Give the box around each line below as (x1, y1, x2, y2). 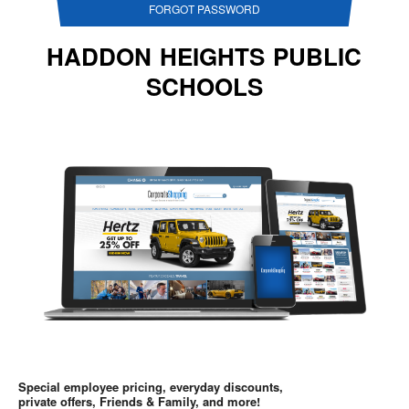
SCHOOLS (146, 69, 263, 104)
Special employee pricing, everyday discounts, (18, 377, 283, 395)
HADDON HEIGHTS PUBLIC (47, 39, 362, 74)
